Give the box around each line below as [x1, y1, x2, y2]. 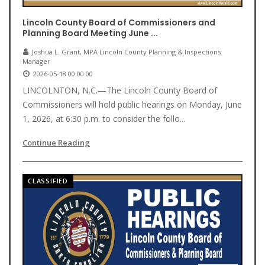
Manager [22, 57, 50, 66]
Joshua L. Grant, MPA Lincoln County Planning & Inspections [32, 47, 221, 56]
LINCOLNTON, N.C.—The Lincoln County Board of [22, 85, 217, 96]
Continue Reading [22, 137, 90, 148]
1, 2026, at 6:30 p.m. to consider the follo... [22, 113, 185, 124]
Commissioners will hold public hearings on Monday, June [22, 99, 242, 110]
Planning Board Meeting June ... [22, 27, 158, 39]
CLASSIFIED [28, 176, 68, 185]
